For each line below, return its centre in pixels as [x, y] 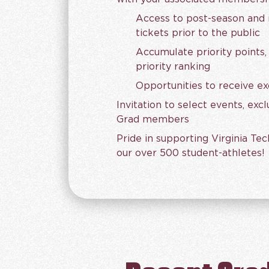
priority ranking [173, 67]
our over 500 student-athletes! [191, 153]
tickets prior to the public [198, 33]
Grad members [153, 119]
